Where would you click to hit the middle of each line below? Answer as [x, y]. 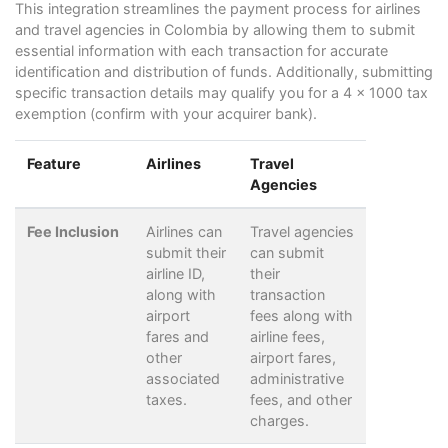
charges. [279, 420]
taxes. [166, 399]
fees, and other [301, 399]
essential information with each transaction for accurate [201, 50]
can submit [287, 252]
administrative [297, 378]
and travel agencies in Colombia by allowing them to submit [215, 29]
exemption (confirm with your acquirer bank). [166, 113]
